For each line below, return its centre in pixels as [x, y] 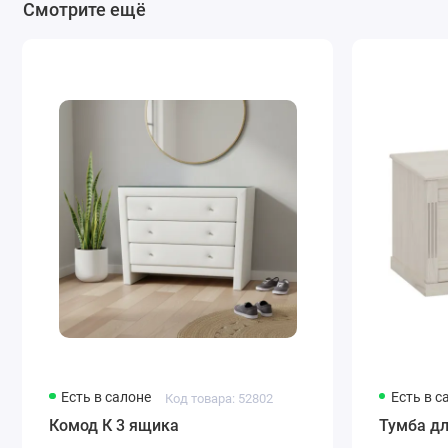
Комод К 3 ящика [114, 425]
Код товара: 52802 [218, 398]
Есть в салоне [106, 396]
